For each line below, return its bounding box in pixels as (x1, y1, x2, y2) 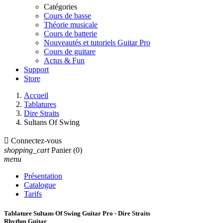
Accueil (24, 91, 48, 100)
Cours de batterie (44, 29, 97, 38)
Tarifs (24, 190, 42, 198)
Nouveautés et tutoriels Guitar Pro (44, 38, 150, 47)
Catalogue (24, 181, 56, 189)
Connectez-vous (11, 136, 62, 145)
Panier (51, 146, 71, 154)
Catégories (44, 2, 77, 11)
